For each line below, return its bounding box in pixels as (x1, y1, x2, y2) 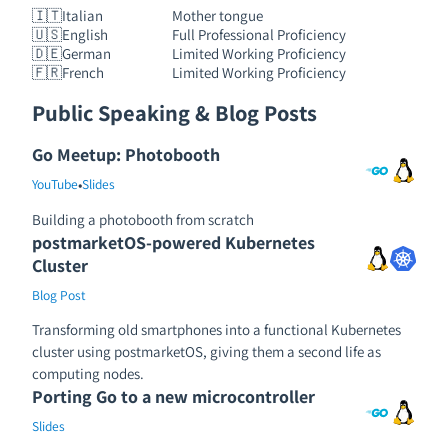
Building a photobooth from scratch (32, 209, 254, 229)
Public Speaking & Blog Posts (32, 97, 317, 127)
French (62, 63, 104, 82)
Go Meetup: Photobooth (32, 142, 220, 166)
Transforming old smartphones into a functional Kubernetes (32, 319, 401, 339)
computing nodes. (32, 363, 144, 383)
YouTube (32, 175, 78, 193)
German (62, 44, 111, 63)
